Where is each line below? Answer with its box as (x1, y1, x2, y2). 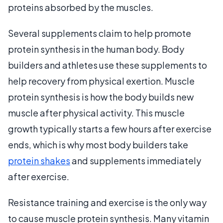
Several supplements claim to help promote (8, 27, 191, 39)
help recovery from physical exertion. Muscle (8, 75, 195, 87)
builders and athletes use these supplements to (8, 59, 207, 71)
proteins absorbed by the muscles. (8, 1, 153, 13)
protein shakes (8, 154, 70, 166)
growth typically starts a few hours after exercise (8, 122, 212, 134)
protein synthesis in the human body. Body (8, 43, 184, 55)
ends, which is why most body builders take (8, 138, 188, 150)
